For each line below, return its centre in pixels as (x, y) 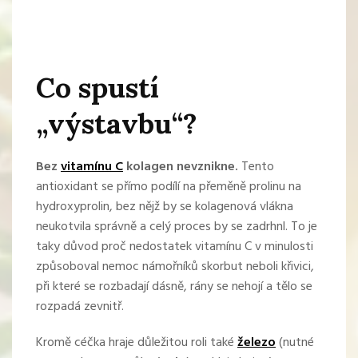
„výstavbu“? (117, 124)
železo (257, 343)
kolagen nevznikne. (182, 167)
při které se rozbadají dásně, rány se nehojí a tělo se (174, 287)
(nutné (295, 343)
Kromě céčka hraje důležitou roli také (137, 343)
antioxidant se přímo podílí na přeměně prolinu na (169, 187)
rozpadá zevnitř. (80, 307)
